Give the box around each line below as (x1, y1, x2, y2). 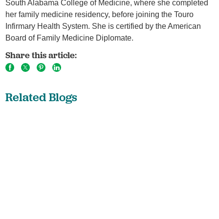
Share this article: (5, 49, 77, 61)
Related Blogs (5, 89, 78, 104)
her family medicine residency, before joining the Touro (5, 10, 194, 19)
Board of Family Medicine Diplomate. (5, 34, 134, 43)
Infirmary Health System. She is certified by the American (5, 22, 201, 31)
